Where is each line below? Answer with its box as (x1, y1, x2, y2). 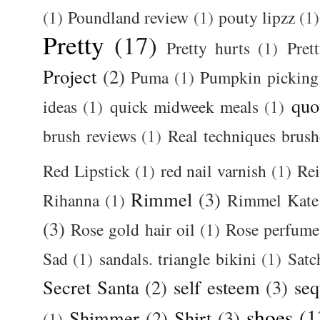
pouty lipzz (219, 6, 296, 29)
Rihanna (43, 189, 99, 212)
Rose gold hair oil (71, 218, 195, 241)
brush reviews (43, 124, 136, 148)
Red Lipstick (43, 159, 130, 183)
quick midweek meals (109, 95, 259, 119)
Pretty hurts (166, 36, 251, 60)
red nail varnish (160, 159, 267, 183)
